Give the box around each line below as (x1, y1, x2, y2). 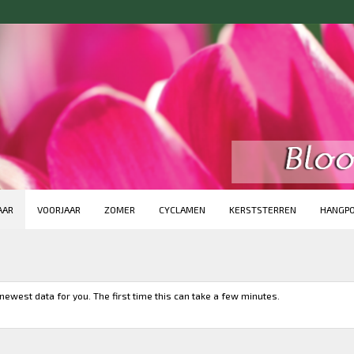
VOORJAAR (37, 204, 81, 216)
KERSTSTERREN (229, 204, 296, 216)
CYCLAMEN (159, 204, 205, 216)
